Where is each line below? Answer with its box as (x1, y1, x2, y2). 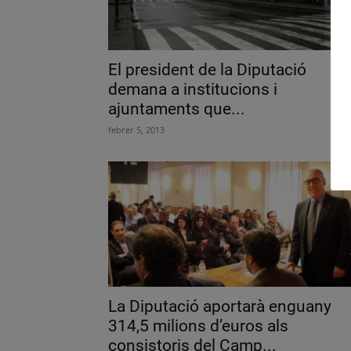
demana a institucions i (108, 80, 277, 99)
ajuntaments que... (108, 100, 245, 118)
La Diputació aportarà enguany (108, 297, 331, 316)
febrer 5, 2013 (108, 124, 165, 136)
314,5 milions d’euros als (108, 317, 288, 335)
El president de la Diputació (108, 60, 306, 79)
